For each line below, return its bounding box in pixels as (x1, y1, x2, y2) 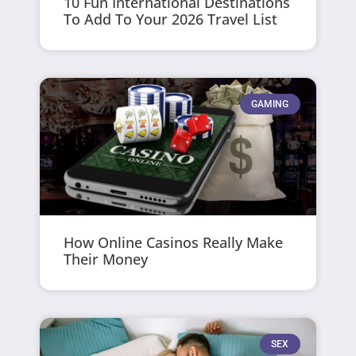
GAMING (251, 98, 289, 110)
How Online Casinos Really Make (64, 233, 284, 253)
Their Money (64, 250, 149, 269)
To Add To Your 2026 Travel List (64, 9, 278, 29)
